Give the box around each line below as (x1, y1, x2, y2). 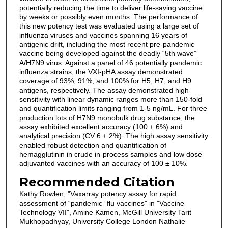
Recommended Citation (19, 174, 175, 189)
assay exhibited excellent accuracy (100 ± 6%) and (19, 123, 183, 131)
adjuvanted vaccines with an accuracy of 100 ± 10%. (19, 159, 188, 168)
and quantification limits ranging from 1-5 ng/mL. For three (19, 104, 207, 113)
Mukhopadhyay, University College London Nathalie (19, 217, 185, 225)
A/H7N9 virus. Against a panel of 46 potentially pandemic (19, 59, 202, 67)
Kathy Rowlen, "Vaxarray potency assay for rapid (19, 189, 176, 198)
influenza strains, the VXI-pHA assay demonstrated (19, 68, 183, 76)
